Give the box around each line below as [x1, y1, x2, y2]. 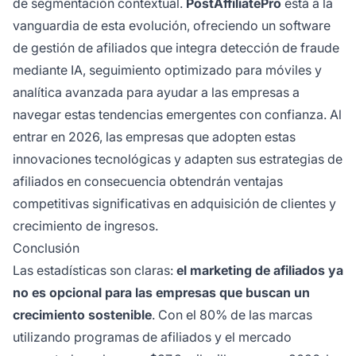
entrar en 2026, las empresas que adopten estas [13, 129, 296, 145]
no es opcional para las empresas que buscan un [13, 284, 310, 301]
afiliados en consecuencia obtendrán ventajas [13, 173, 283, 190]
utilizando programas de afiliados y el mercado [13, 329, 292, 346]
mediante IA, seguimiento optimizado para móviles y [13, 62, 322, 79]
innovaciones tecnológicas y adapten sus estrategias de [13, 151, 342, 168]
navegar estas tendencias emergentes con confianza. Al [13, 106, 342, 123]
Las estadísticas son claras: [13, 262, 176, 279]
